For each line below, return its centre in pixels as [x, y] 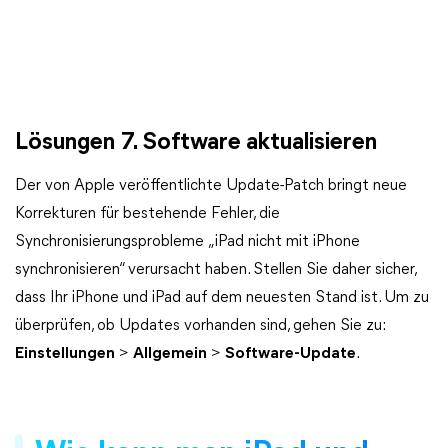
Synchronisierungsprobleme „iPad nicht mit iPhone [187, 242]
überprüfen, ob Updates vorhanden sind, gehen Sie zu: [200, 326]
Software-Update [290, 354]
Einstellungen [65, 354]
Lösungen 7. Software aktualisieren [196, 143]
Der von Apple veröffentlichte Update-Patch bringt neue [211, 186]
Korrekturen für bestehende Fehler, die [147, 214]
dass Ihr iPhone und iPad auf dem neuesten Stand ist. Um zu [222, 298]
